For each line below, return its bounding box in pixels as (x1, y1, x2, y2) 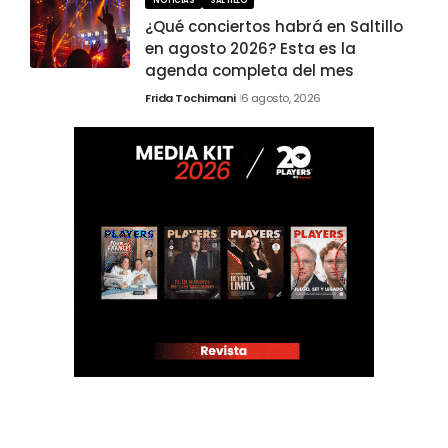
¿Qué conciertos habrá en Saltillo (145, 16, 403, 38)
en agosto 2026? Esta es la (145, 38, 356, 60)
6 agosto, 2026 (240, 90, 321, 107)
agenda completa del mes (145, 60, 354, 82)
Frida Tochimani (145, 90, 236, 107)
